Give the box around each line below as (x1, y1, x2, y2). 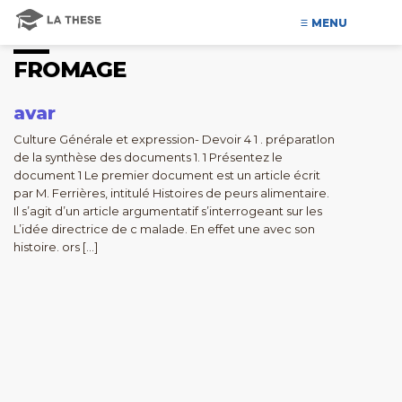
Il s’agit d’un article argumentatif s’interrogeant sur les (13, 204, 322, 218)
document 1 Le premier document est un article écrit (13, 168, 320, 182)
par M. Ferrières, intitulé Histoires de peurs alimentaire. (13, 186, 329, 200)
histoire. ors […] (13, 240, 98, 254)
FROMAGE (13, 57, 127, 83)
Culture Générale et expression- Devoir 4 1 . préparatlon (13, 132, 335, 146)
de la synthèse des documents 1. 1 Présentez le (13, 150, 283, 164)
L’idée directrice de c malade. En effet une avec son (13, 222, 315, 236)
